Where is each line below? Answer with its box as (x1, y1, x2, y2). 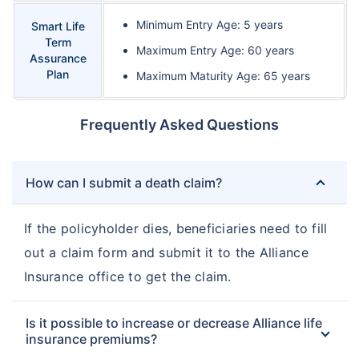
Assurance (29, 51, 87, 66)
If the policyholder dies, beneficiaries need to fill (24, 220, 328, 237)
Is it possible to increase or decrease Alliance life (26, 315, 322, 332)
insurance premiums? (26, 331, 157, 348)
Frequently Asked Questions (80, 116, 279, 134)
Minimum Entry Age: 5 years (136, 18, 283, 32)
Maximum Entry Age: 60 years (136, 43, 294, 58)
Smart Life (30, 19, 85, 34)
